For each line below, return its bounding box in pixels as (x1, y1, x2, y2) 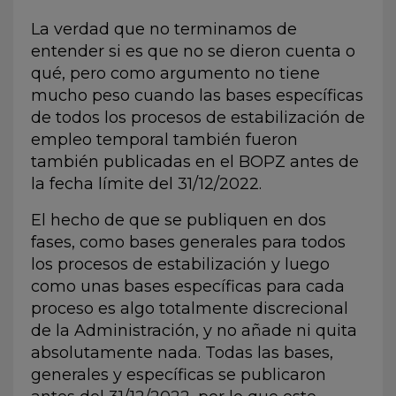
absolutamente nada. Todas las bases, (31, 342, 333, 362)
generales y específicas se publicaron (31, 364, 326, 385)
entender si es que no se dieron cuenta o (31, 41, 355, 61)
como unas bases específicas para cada (31, 276, 345, 296)
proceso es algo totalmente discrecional (31, 298, 348, 318)
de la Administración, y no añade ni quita (31, 320, 357, 340)
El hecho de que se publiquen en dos (31, 209, 326, 230)
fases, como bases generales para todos (31, 232, 346, 252)
